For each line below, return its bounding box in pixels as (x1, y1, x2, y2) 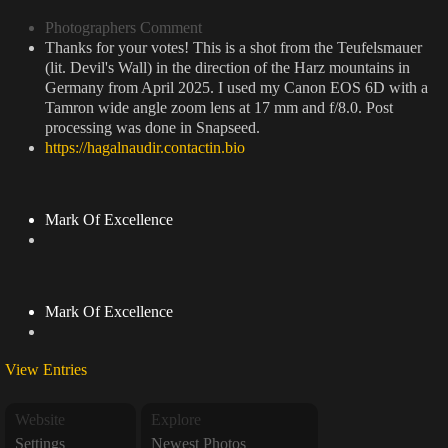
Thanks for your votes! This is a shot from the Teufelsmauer (45, 39, 422, 56)
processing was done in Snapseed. (45, 119, 260, 136)
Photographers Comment (45, 19, 202, 36)
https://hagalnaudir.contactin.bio (45, 139, 245, 156)
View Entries (5, 361, 87, 378)
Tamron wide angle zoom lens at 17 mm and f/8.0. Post (45, 99, 393, 116)
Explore (151, 411, 201, 428)
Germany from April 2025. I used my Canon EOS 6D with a (45, 79, 428, 96)
